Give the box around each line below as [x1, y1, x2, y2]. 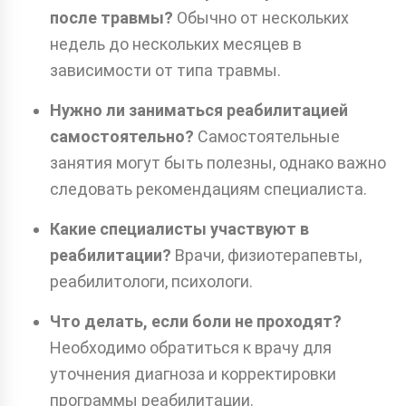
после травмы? [50, 7, 173, 27]
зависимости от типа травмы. [50, 60, 281, 80]
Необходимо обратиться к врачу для [50, 337, 332, 357]
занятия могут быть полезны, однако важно [50, 152, 386, 172]
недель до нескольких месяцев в [50, 34, 302, 53]
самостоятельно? [50, 126, 194, 146]
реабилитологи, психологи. [50, 271, 253, 291]
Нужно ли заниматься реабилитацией [50, 100, 348, 120]
